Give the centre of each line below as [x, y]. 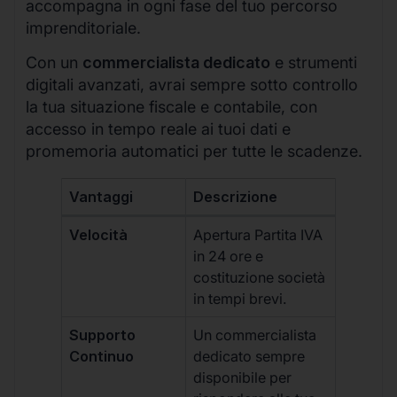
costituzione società [260, 278]
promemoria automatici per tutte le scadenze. [194, 152]
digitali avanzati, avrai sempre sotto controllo [192, 85]
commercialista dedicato [176, 63]
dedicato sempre [249, 357]
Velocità [99, 235]
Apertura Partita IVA [258, 235]
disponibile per [243, 378]
